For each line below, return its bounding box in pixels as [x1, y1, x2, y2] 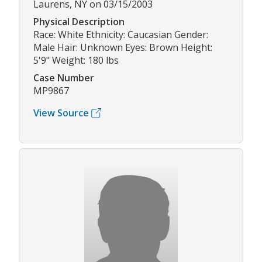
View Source [33, 106, 89, 120]
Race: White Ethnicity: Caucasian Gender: [33, 28, 208, 42]
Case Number [33, 71, 94, 85]
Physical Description [33, 15, 125, 29]
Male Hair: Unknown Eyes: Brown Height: [33, 41, 212, 54]
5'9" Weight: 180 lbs [33, 54, 119, 67]
